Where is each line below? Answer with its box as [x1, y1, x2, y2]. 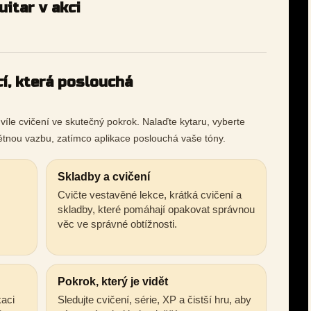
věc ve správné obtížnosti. [58, 218, 177, 230]
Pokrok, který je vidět [58, 276, 168, 288]
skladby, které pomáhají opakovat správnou [58, 203, 255, 216]
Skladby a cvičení [58, 171, 150, 183]
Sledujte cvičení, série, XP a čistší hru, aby [58, 294, 251, 306]
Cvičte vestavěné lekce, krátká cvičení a [58, 189, 242, 201]
